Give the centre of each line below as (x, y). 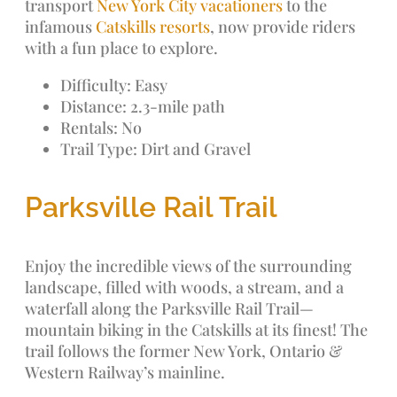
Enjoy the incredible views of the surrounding (188, 266)
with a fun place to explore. (121, 48)
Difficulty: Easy (114, 85)
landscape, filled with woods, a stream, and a (184, 287)
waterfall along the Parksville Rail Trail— (169, 308)
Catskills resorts (153, 27)
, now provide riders (283, 27)
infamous (60, 27)
